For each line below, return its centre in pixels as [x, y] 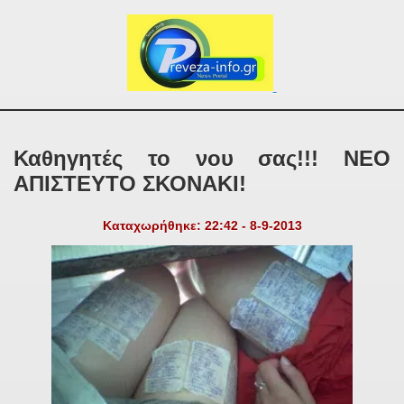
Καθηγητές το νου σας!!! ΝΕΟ [202, 159]
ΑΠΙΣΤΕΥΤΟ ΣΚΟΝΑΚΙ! [130, 184]
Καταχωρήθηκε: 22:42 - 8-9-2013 [202, 226]
